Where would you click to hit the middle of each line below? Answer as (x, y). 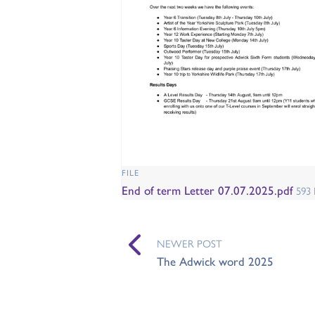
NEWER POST (189, 243)
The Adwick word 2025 (215, 261)
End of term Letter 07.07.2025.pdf (209, 189)
